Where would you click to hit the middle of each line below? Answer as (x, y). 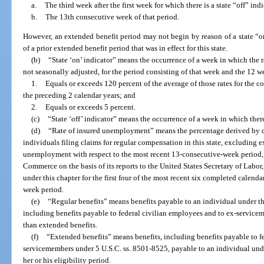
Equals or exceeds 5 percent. (90, 107)
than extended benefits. (60, 225)
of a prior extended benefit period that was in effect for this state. (126, 48)
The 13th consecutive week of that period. (112, 16)
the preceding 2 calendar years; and (80, 95)
